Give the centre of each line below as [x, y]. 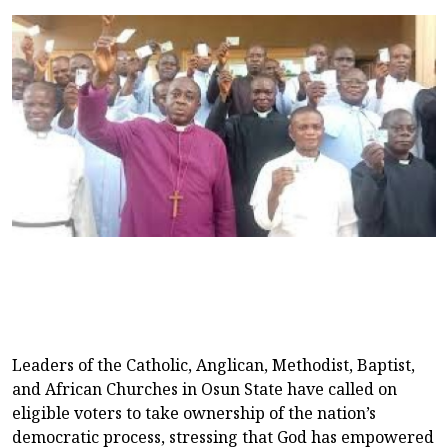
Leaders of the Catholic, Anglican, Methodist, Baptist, [213, 364]
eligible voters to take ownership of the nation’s [194, 412]
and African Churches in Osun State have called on [204, 388]
